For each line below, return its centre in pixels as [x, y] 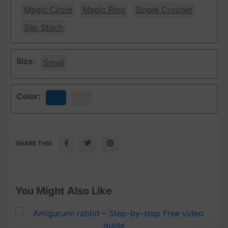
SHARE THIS [34, 143]
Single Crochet [164, 9]
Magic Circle [48, 9]
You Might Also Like [64, 191]
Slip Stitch [44, 27]
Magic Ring [104, 9]
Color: [28, 96]
